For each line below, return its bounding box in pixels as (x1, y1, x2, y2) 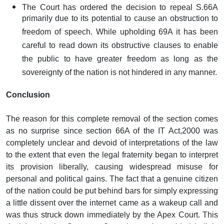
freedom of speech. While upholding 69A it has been (22, 27, 218, 39)
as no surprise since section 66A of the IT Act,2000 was (6, 126, 218, 135)
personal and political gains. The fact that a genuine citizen (6, 174, 218, 183)
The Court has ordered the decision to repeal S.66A (22, 2, 218, 11)
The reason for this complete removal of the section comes (6, 114, 218, 123)
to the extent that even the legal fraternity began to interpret (6, 150, 218, 159)
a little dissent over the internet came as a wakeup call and (6, 198, 218, 207)
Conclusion (6, 90, 50, 99)
